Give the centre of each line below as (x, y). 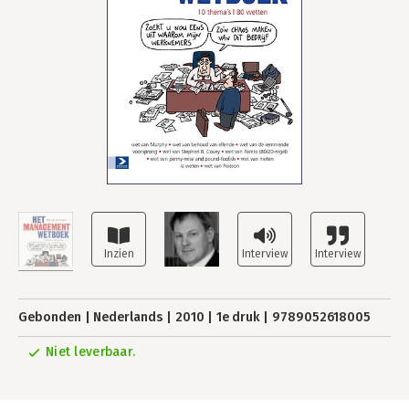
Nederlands (128, 317)
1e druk (238, 317)
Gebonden (50, 317)
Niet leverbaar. (91, 352)
